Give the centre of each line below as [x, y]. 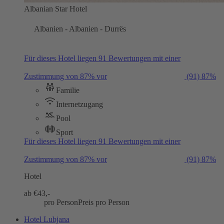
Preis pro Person [104, 202]
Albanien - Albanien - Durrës [80, 28]
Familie [68, 90]
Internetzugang [79, 104]
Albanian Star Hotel [55, 8]
